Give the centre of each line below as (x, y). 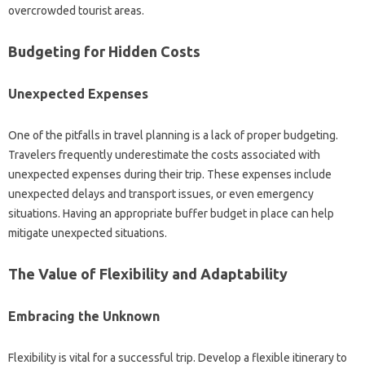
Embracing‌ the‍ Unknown (84, 316)
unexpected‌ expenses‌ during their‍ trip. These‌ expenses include (170, 174)
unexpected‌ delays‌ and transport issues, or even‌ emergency (161, 194)
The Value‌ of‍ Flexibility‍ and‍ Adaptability (148, 274)
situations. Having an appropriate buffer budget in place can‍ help (171, 213)
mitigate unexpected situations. (88, 233)
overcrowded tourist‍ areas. (76, 11)
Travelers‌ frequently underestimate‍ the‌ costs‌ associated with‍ (164, 155)
